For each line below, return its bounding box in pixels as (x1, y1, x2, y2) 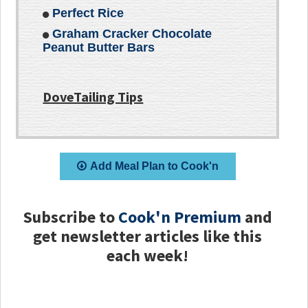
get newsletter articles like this (33, 225, 263, 247)
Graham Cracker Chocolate (52, 27, 212, 41)
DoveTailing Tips (43, 88, 144, 106)
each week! (107, 245, 189, 267)
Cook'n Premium (118, 206, 241, 228)
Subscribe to (23, 206, 118, 228)
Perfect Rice (52, 6, 124, 21)
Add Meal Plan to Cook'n (89, 160, 219, 173)
